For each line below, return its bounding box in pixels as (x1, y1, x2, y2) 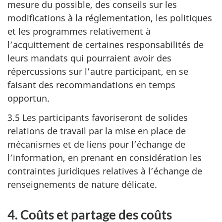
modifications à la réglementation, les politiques (7, 12, 212, 24)
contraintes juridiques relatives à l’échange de (7, 165, 202, 177)
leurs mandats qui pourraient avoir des (7, 52, 171, 64)
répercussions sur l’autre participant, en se (7, 65, 188, 77)
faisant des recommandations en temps (7, 79, 175, 91)
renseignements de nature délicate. (7, 178, 157, 190)
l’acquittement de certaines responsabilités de (7, 39, 204, 51)
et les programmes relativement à (7, 25, 151, 37)
